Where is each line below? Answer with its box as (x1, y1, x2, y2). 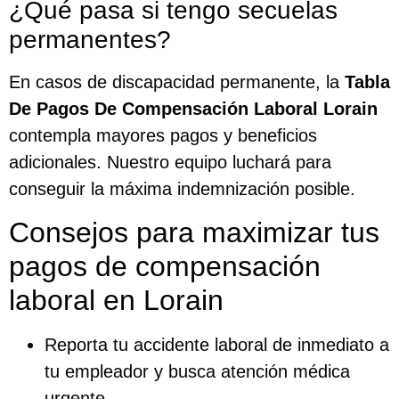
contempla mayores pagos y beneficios (9, 126, 317, 146)
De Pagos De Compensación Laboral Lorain (9, 99, 378, 119)
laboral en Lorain (9, 283, 224, 316)
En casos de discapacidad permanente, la (9, 72, 345, 93)
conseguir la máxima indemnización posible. (9, 179, 355, 199)
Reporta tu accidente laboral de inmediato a (45, 334, 389, 354)
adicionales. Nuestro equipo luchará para (9, 152, 331, 173)
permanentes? (9, 26, 171, 54)
